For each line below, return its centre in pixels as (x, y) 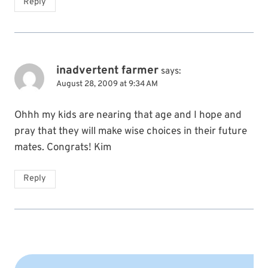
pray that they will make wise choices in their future (131, 131)
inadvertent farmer (107, 70)
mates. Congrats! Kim (63, 147)
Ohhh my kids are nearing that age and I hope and (128, 115)
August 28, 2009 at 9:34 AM (107, 84)
